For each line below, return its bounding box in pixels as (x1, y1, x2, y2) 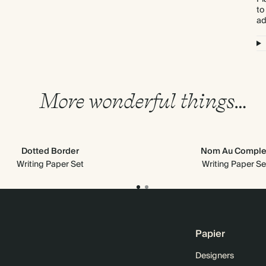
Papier (195, 226, 225, 242)
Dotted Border (21, 144, 79, 159)
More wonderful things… (38, 88, 247, 113)
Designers (195, 249, 234, 263)
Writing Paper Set (16, 157, 84, 172)
